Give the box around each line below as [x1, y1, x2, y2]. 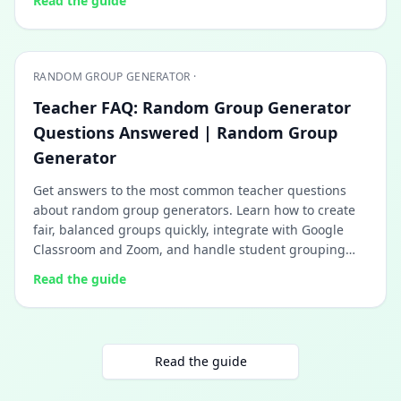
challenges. [33, 260, 102, 277]
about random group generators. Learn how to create [33, 201, 355, 218]
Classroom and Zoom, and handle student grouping [33, 241, 346, 258]
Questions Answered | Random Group [33, 122, 337, 143]
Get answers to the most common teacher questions [33, 182, 346, 199]
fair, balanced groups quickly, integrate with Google [33, 221, 344, 238]
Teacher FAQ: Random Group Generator [33, 97, 351, 118]
